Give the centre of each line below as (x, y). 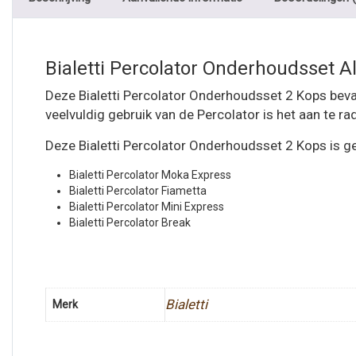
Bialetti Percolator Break (130, 222)
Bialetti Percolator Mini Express (147, 207)
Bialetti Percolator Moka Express (150, 175)
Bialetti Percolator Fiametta (138, 191)
